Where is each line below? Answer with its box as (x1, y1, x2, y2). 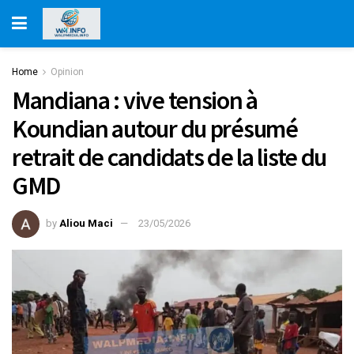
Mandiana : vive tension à (12, 85, 258, 116)
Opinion (51, 66, 84, 77)
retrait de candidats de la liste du (12, 141, 327, 173)
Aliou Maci (59, 217, 113, 229)
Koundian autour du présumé (12, 113, 298, 145)
